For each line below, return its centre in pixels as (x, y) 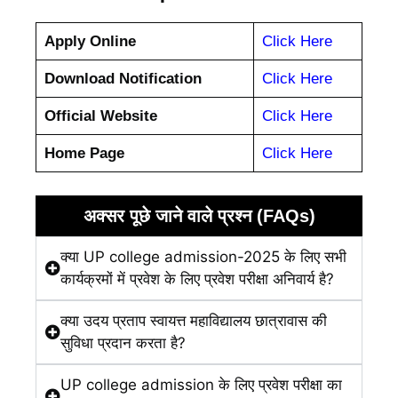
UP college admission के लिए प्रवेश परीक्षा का (201, 384)
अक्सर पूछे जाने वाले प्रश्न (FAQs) (199, 215)
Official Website (100, 116)
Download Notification (123, 79)
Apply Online (90, 42)
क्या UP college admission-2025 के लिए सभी (203, 256)
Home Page (84, 154)
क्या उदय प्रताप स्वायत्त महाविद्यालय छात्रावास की (194, 320)
